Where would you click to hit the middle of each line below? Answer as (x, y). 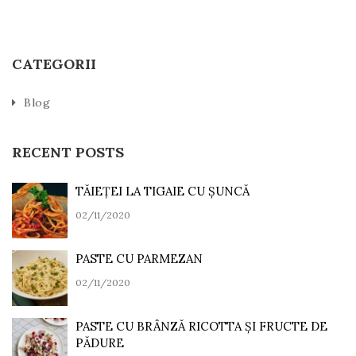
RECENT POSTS (68, 152)
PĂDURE (100, 342)
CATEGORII (54, 64)
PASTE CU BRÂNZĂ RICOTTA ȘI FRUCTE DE (201, 326)
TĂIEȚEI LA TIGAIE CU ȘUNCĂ (163, 191)
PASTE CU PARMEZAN (139, 258)
